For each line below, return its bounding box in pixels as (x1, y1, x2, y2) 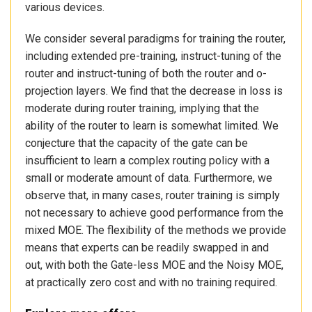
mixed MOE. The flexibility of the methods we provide (25, 224, 286, 237)
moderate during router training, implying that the (25, 102, 259, 116)
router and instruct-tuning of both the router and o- (25, 67, 267, 81)
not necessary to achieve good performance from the (25, 206, 283, 220)
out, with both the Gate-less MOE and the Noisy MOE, (25, 258, 283, 272)
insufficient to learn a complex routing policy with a (25, 154, 270, 168)
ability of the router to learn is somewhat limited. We (25, 119, 279, 133)
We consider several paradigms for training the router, (25, 32, 286, 46)
